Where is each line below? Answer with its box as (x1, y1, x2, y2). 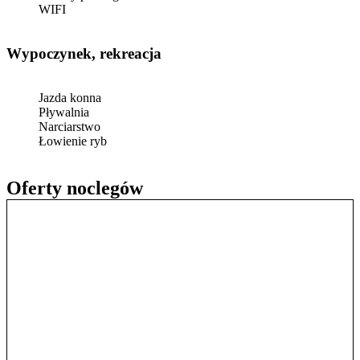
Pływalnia (39, 104, 89, 119)
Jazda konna (39, 90, 101, 104)
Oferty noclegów (6, 177, 143, 198)
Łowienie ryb (39, 133, 107, 148)
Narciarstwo (39, 119, 100, 133)
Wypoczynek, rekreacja (22, 45, 162, 63)
